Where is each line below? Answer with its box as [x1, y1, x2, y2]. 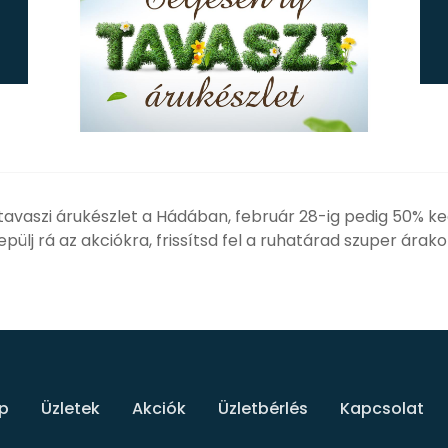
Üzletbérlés [218, 397, 308, 421]
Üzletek [41, 397, 100, 421]
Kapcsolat [340, 397, 424, 421]
